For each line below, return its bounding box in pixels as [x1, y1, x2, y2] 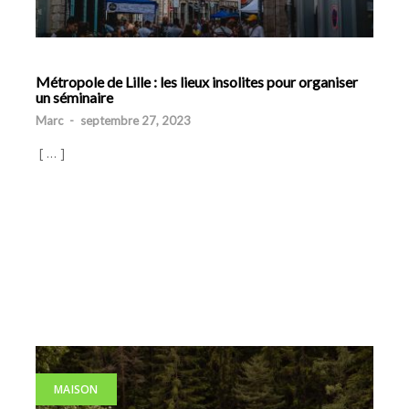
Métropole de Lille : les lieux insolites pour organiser [36, 73, 358, 91]
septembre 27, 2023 [80, 113, 191, 129]
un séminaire [36, 89, 113, 107]
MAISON [54, 382, 99, 397]
